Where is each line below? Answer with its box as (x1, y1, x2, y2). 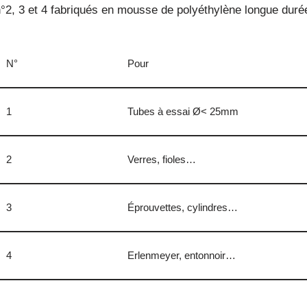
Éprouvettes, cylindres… (127, 201, 238, 213)
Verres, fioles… (127, 153, 196, 165)
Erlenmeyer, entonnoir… (127, 249, 236, 261)
